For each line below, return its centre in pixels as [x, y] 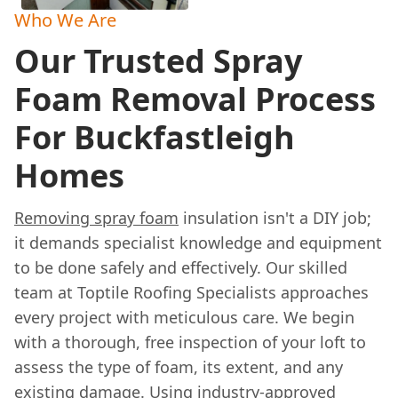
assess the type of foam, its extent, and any [179, 367]
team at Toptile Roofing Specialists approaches [191, 293]
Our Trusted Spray [158, 61]
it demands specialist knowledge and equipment [198, 243]
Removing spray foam [96, 218]
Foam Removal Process [195, 99]
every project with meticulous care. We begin [184, 318]
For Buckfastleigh [155, 138]
